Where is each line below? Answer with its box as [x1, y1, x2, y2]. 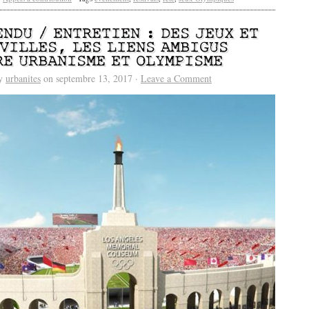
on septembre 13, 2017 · [41, 72, 141, 85]
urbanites [6, 72, 41, 85]
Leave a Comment [141, 72, 212, 85]
